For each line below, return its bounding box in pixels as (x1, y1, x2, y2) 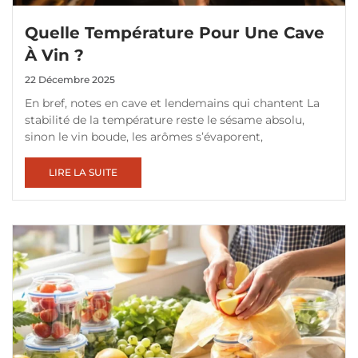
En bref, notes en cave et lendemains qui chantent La (25, 96, 320, 111)
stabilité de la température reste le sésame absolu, (25, 113, 304, 128)
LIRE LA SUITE (49, 166, 118, 179)
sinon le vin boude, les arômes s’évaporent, (25, 129, 263, 145)
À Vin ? (25, 46, 85, 66)
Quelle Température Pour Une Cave (25, 23, 325, 43)
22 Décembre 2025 (25, 74, 116, 86)
